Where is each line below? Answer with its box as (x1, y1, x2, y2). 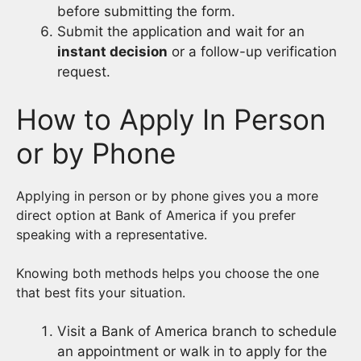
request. (57, 63, 110, 80)
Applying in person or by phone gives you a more (16, 188, 318, 205)
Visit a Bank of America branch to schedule (57, 323, 337, 340)
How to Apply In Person (16, 102, 326, 137)
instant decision (57, 43, 168, 60)
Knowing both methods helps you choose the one (16, 265, 319, 282)
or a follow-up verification (168, 43, 337, 60)
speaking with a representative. (16, 226, 211, 243)
